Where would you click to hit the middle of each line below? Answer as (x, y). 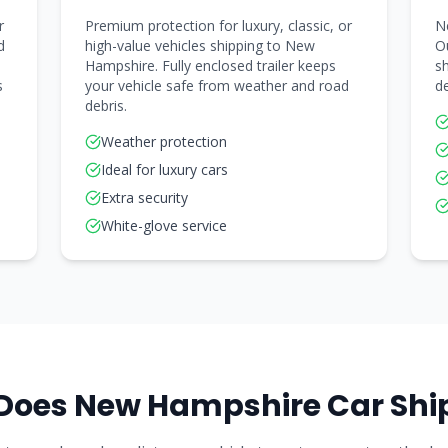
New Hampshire (197, 406)
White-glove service (164, 225)
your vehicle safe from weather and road (217, 85)
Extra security (145, 197)
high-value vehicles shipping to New (200, 45)
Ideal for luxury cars (165, 169)
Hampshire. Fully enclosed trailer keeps (211, 65)
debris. (106, 105)
